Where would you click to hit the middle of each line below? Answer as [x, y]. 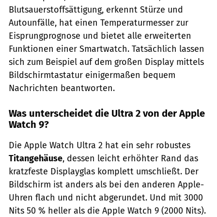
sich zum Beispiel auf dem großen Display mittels [106, 62]
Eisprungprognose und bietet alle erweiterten [100, 36]
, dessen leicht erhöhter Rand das [130, 159]
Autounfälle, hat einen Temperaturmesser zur [99, 23]
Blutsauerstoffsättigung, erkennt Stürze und [96, 10]
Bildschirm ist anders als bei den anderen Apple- [106, 185]
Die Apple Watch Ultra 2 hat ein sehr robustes [100, 146]
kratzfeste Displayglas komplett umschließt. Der [104, 172]
